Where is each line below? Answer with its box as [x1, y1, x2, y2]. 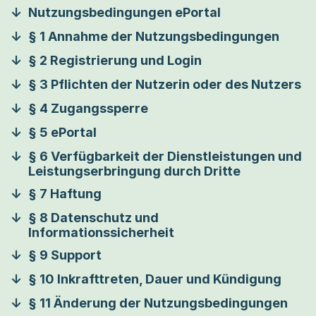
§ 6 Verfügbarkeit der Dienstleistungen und [28, 149, 302, 164]
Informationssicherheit [28, 225, 174, 240]
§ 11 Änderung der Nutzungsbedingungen [28, 296, 288, 310]
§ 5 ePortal [28, 125, 97, 140]
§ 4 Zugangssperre [28, 101, 148, 116]
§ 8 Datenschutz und [28, 210, 159, 225]
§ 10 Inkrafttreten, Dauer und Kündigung [28, 272, 281, 286]
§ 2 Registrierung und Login [28, 53, 202, 68]
